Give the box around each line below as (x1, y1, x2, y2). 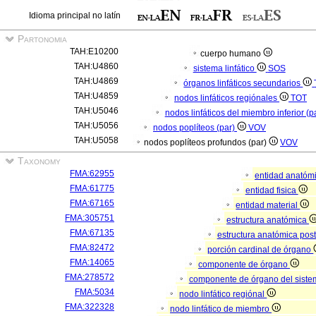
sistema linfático (193, 63, 257, 73)
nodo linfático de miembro (170, 304, 272, 314)
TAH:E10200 (70, 47, 119, 56)
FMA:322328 (65, 302, 114, 312)
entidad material (236, 200, 300, 210)
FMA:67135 (70, 228, 114, 238)
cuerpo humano (200, 49, 263, 59)
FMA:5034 (75, 287, 114, 297)
